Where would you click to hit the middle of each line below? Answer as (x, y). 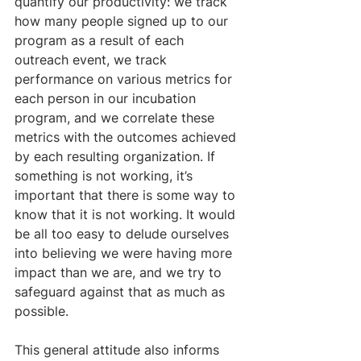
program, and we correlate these (116, 117)
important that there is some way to (127, 195)
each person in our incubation (107, 98)
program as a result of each (101, 40)
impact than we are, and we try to (120, 272)
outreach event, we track (93, 59)
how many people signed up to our (123, 21)
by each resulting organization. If (117, 156)
